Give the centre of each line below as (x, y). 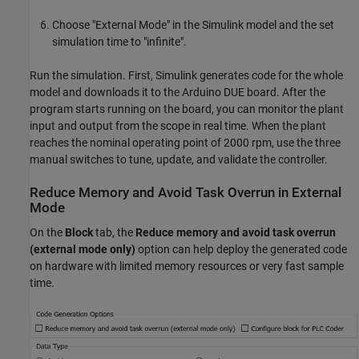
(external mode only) (83, 250)
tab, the (114, 233)
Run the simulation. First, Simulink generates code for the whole (186, 75)
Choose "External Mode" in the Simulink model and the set (193, 24)
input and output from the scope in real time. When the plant (178, 125)
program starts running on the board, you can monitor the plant (187, 109)
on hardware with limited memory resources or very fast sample (187, 266)
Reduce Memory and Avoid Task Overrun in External (186, 192)
